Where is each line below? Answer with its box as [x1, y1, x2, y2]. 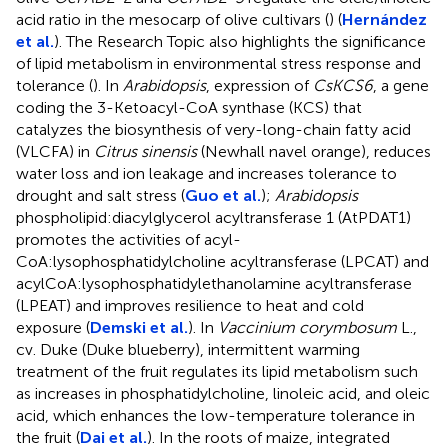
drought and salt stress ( [16, 185, 185, 205]
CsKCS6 [313, 75, 373, 95]
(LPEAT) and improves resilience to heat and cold [16, 295, 364, 315]
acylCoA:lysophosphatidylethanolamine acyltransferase [16, 273, 412, 293]
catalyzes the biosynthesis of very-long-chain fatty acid [16, 119, 411, 139]
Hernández [342, 9, 427, 29]
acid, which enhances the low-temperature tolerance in [16, 405, 415, 425]
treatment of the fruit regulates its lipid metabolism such [16, 361, 418, 381]
